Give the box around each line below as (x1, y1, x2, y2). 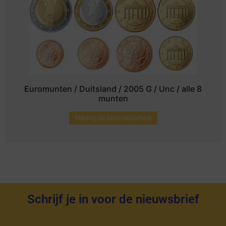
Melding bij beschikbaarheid (75, 114, 151, 122)
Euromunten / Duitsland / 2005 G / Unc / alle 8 (24, 84, 202, 94)
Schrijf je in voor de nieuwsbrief (27, 192, 199, 206)
